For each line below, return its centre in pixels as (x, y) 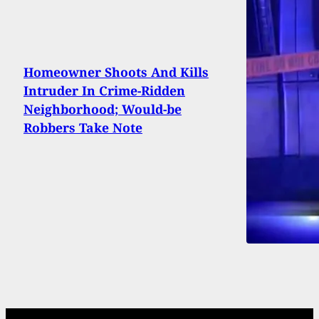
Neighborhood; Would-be (103, 109)
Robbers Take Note (83, 127)
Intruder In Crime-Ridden (104, 90)
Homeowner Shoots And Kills (116, 72)
